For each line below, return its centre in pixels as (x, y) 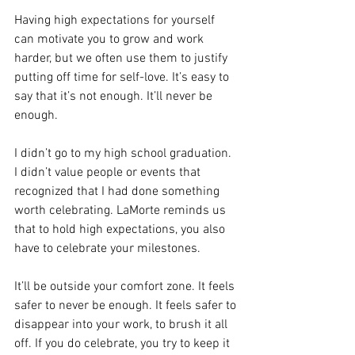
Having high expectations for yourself (116, 21)
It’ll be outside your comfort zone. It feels (126, 287)
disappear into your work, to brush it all (122, 325)
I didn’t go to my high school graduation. (124, 154)
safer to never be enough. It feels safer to (127, 306)
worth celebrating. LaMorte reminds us (122, 211)
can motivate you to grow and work (111, 40)
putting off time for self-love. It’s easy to (123, 78)
